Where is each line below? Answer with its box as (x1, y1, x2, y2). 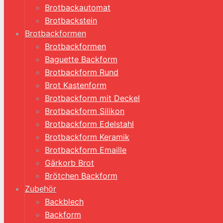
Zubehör (25, 184, 56, 194)
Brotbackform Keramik (45, 132, 129, 142)
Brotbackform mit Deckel (45, 93, 140, 103)
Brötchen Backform (45, 171, 117, 181)
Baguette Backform (45, 54, 117, 64)
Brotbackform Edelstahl (45, 119, 134, 129)
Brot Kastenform (45, 80, 107, 90)
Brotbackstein (45, 15, 97, 25)
